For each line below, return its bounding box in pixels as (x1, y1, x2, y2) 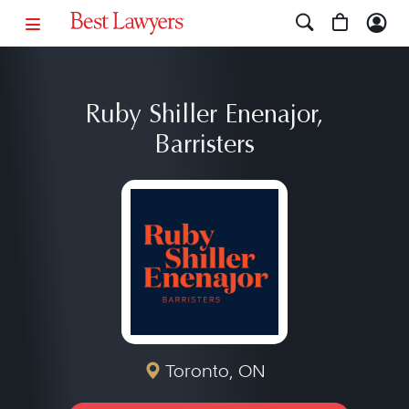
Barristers (154, 133, 255, 159)
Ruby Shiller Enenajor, (85, 103, 324, 129)
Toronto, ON (161, 360, 266, 382)
